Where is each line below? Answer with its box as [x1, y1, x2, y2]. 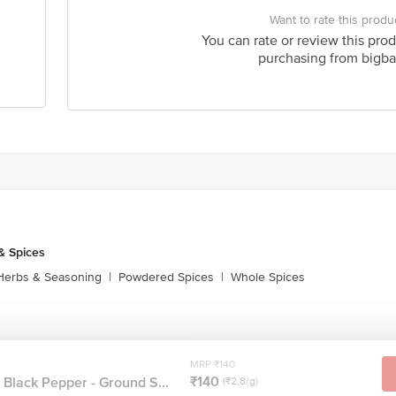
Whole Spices [231, 270, 305, 285]
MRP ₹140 [190, 357, 235, 371]
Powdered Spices [118, 270, 214, 285]
